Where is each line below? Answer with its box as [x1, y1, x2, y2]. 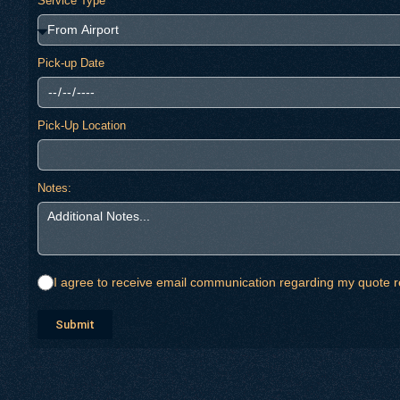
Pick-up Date [37, 55, 104, 70]
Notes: [37, 180, 71, 195]
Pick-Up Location [37, 118, 126, 132]
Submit [55, 317, 95, 331]
